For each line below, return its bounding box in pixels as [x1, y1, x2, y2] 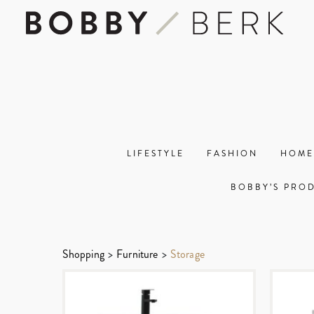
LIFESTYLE [127, 147, 184, 160]
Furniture [116, 246, 158, 262]
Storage [170, 246, 205, 262]
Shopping [62, 246, 104, 262]
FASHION [207, 147, 258, 160]
